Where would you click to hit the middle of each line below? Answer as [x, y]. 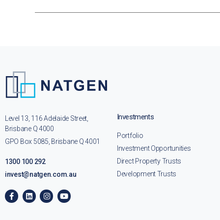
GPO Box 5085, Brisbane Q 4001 [53, 142]
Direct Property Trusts [149, 161]
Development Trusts [147, 174]
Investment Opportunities [154, 149]
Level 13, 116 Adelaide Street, [47, 119]
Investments [136, 117]
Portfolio [130, 136]
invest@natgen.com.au [41, 175]
